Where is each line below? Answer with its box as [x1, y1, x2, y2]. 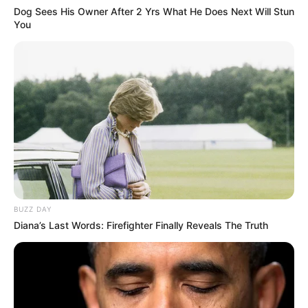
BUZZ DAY [14, 205, 52, 214]
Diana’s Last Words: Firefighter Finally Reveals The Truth [14, 219, 268, 232]
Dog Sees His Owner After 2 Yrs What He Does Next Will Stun [14, 5, 294, 18]
